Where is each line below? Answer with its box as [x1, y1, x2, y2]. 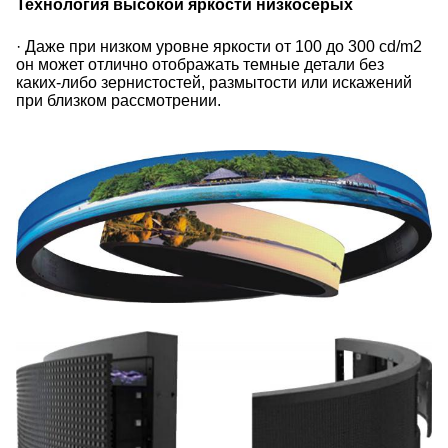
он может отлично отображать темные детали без [16, 56, 384, 73]
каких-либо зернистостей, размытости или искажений [16, 74, 412, 91]
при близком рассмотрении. [16, 92, 221, 109]
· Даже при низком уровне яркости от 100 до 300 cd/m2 [16, 38, 422, 55]
